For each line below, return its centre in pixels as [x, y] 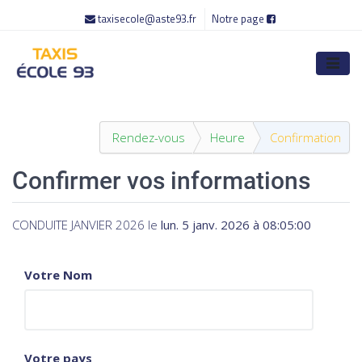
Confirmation [305, 137]
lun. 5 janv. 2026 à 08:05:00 [236, 225]
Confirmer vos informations [161, 181]
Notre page [239, 19]
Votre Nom [58, 275]
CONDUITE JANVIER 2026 [78, 225]
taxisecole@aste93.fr [147, 19]
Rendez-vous [149, 137]
